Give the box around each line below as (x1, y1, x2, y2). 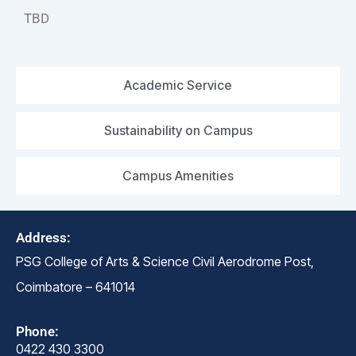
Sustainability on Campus (103, 122, 253, 139)
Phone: (16, 323, 59, 339)
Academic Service (124, 77, 232, 94)
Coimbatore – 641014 (16, 279, 135, 296)
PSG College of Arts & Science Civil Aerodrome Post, (16, 253, 314, 270)
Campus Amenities (122, 168, 234, 184)
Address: (16, 230, 71, 246)
